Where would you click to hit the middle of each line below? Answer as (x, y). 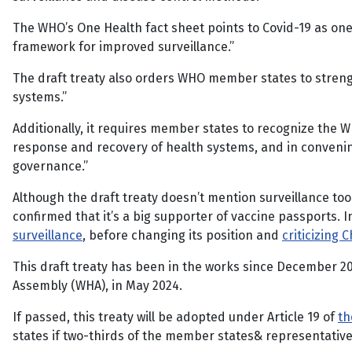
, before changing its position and (182, 235)
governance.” (50, 166)
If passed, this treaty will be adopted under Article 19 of (175, 317)
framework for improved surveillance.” (123, 47)
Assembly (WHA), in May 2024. (97, 286)
